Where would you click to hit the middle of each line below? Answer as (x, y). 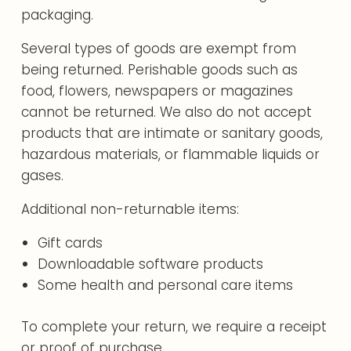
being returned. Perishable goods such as (160, 70)
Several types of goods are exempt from (159, 49)
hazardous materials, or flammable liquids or (171, 154)
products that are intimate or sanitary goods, (172, 133)
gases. (43, 175)
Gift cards (70, 243)
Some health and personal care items (165, 285)
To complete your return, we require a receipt (174, 326)
